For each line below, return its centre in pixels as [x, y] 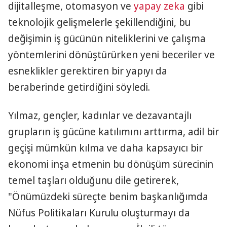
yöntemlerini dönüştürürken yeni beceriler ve [111, 55]
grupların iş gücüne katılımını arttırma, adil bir [113, 132]
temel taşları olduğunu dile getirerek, [93, 180]
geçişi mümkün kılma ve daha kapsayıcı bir [105, 148]
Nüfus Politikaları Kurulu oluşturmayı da [99, 213]
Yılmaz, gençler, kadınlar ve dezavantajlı [100, 116]
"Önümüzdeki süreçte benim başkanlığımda [108, 197]
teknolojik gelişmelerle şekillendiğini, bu [99, 22]
